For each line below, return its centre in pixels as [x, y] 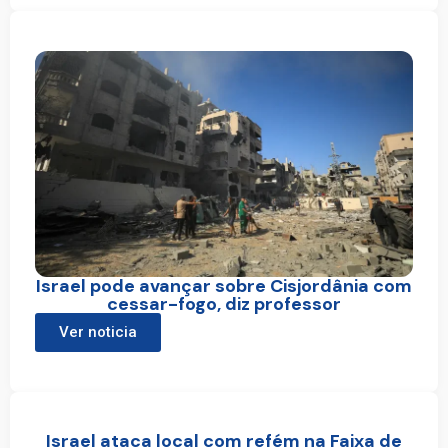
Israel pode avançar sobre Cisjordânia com [224, 286]
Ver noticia [98, 332]
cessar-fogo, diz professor [224, 304]
